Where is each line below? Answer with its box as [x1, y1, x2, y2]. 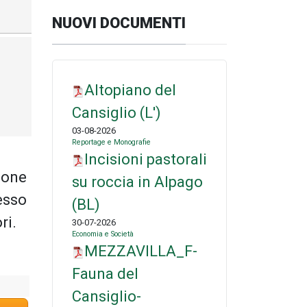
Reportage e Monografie [71, 138, 151, 147]
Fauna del [71, 265, 138, 283]
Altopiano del [84, 82, 176, 99]
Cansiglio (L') [71, 104, 161, 122]
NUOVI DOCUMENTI [52, 14, 186, 32]
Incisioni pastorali [84, 151, 207, 169]
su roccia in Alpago [71, 173, 203, 191]
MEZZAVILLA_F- [84, 243, 197, 260]
